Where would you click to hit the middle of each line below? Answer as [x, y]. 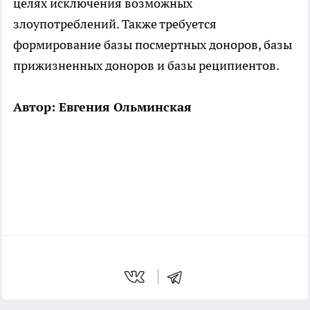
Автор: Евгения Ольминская [102, 107]
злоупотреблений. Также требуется [115, 24]
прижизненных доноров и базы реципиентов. [146, 65]
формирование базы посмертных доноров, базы [153, 44]
